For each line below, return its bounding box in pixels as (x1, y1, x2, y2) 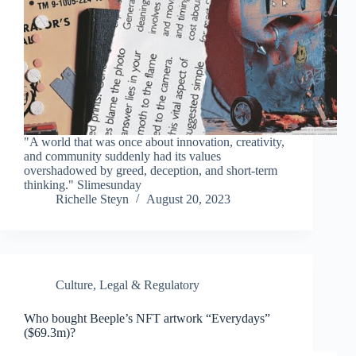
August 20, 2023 (146, 192, 230, 207)
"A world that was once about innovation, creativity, (24, 135, 284, 149)
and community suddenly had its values (24, 149, 221, 164)
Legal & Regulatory (99, 278, 199, 292)
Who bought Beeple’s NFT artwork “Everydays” (24, 311, 270, 326)
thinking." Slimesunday (24, 178, 141, 192)
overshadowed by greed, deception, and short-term (24, 164, 277, 178)
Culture (56, 278, 93, 292)
